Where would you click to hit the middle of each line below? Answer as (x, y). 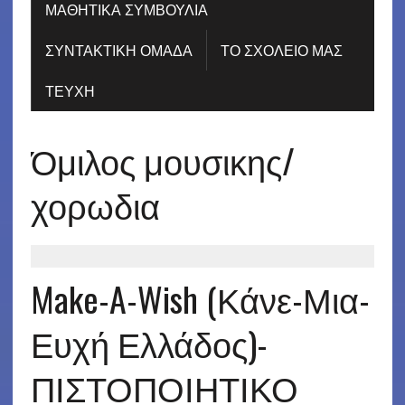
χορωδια (95, 204)
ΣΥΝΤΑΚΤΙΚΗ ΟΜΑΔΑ (118, 49)
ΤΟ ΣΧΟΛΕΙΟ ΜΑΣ (281, 49)
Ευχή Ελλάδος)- (149, 342)
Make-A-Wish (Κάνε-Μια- (200, 298)
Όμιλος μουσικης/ (162, 160)
